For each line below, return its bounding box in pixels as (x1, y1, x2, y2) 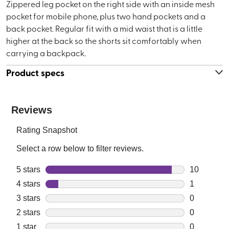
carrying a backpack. (6, 47, 86, 58)
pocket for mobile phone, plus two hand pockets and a (6, 10, 205, 21)
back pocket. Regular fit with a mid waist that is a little (6, 22, 202, 34)
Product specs (6, 65, 64, 79)
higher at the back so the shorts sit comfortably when (6, 34, 201, 46)
